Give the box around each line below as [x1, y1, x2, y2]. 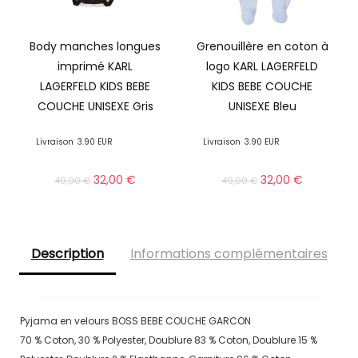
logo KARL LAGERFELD [206, 58, 319, 75]
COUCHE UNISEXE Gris [37, 98, 153, 115]
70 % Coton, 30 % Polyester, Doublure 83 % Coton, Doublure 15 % [19, 332, 317, 347]
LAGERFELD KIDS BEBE [40, 78, 151, 95]
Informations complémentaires [129, 245, 328, 264]
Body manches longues [30, 38, 161, 55]
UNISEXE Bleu [228, 98, 296, 115]
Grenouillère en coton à [196, 38, 328, 55]
